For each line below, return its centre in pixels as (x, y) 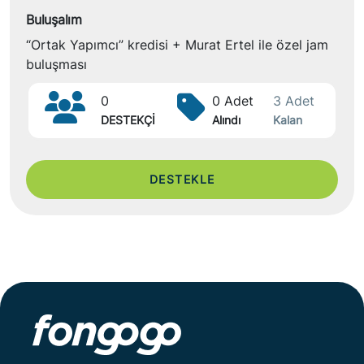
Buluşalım (54, 19)
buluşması (56, 64)
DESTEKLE (182, 179)
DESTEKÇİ (128, 120)
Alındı (226, 120)
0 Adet (233, 101)
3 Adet (294, 101)
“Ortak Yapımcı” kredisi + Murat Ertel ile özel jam (177, 45)
